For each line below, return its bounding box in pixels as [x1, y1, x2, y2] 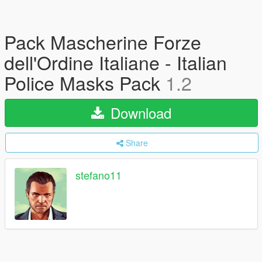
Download [106, 102, 171, 123]
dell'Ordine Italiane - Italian [4, 49, 227, 75]
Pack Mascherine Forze [4, 28, 201, 55]
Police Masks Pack [4, 69, 166, 96]
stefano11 [75, 167, 122, 183]
